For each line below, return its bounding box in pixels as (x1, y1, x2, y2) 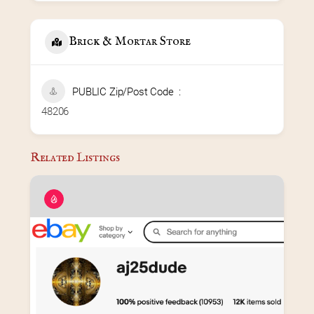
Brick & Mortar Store (69, 34, 191, 50)
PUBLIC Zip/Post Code (72, 85, 174, 98)
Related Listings (30, 149, 120, 166)
